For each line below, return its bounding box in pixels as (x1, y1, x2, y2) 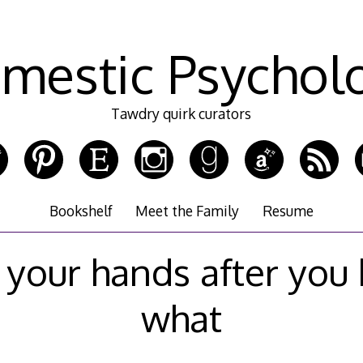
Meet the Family (135, 202, 240, 220)
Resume (262, 202, 314, 220)
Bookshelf (49, 202, 113, 220)
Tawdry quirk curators (111, 105, 252, 123)
